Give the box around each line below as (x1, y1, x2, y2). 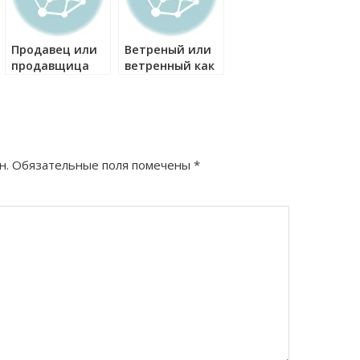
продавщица (11, 58, 89, 73)
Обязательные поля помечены (12, 157, 194, 173)
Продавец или (11, 42, 97, 57)
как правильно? (11, 74, 105, 89)
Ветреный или (125, 42, 211, 57)
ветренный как (125, 58, 215, 73)
